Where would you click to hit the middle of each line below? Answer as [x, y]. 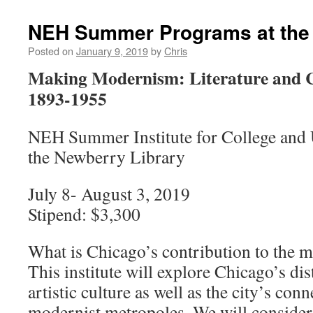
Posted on [51, 51]
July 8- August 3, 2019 [109, 194]
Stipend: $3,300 [84, 214]
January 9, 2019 [112, 51]
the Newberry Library [107, 156]
